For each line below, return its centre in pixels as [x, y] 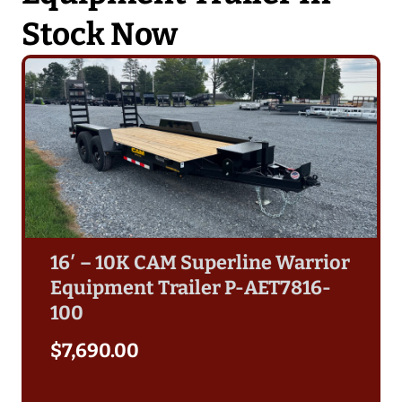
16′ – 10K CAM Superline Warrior [200, 262]
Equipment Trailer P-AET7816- [191, 288]
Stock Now [100, 34]
